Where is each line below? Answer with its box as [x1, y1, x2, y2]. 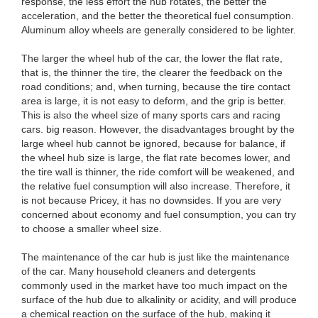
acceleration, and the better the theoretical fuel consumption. [21, 10, 294, 21]
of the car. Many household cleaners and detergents [21, 265, 256, 277]
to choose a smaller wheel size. [21, 223, 162, 234]
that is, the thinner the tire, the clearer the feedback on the [21, 67, 283, 78]
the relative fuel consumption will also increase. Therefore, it [21, 180, 290, 192]
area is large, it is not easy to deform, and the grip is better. [21, 95, 286, 106]
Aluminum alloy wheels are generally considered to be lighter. [21, 24, 296, 35]
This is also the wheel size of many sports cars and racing [21, 109, 280, 121]
